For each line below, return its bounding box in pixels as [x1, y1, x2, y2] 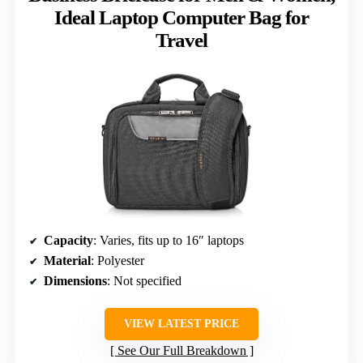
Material [44, 254, 91, 268]
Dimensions [44, 274, 107, 288]
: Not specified [107, 274, 181, 288]
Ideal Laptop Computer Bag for [54, 6, 309, 28]
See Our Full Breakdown [117, 344, 246, 358]
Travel [156, 28, 207, 51]
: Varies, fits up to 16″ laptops [93, 233, 244, 248]
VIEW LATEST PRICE [124, 318, 239, 331]
